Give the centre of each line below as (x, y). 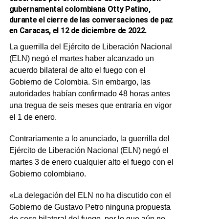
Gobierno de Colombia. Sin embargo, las (80, 82)
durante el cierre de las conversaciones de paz (91, 20)
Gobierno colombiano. (47, 174)
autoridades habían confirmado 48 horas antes (89, 93)
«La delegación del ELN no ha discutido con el (90, 195)
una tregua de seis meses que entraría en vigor (90, 105)
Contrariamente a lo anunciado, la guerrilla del (89, 138)
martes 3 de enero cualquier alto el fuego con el (91, 162)
